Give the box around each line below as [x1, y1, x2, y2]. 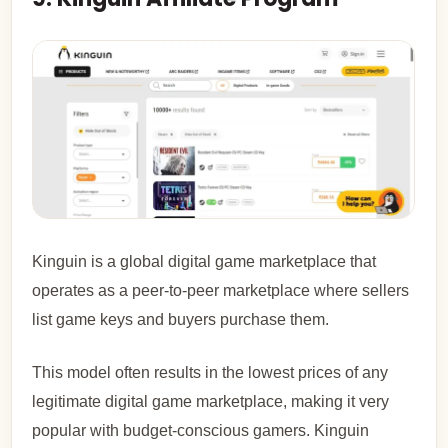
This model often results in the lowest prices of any [32, 364, 389, 382]
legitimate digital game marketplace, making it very [32, 393, 390, 411]
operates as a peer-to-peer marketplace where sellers [32, 282, 410, 300]
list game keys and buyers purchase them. [32, 311, 330, 329]
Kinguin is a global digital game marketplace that [32, 253, 377, 271]
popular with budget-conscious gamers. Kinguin [32, 422, 370, 440]
